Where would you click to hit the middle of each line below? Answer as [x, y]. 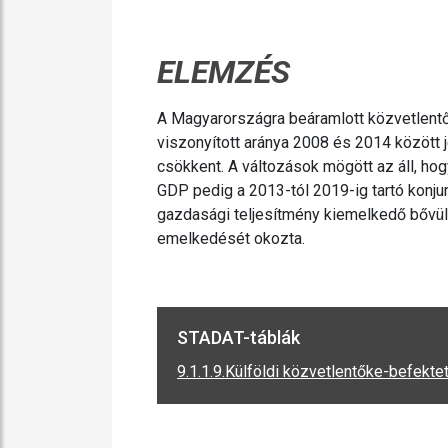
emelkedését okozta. [231, 238]
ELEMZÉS [223, 72]
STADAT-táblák [238, 337]
